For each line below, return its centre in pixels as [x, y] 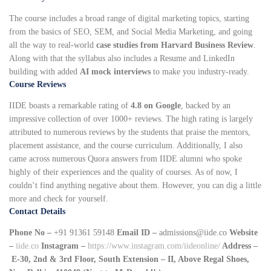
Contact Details [37, 212]
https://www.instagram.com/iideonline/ [154, 246]
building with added [44, 72]
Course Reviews [38, 85]
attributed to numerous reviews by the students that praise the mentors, [130, 132]
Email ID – [137, 233]
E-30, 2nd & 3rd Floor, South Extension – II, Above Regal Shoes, [129, 260]
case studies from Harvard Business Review [175, 45]
